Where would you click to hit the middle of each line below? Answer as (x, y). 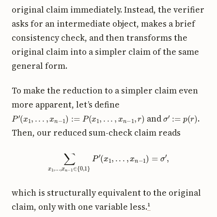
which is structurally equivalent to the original (106, 193)
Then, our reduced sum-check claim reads (96, 132)
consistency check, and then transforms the (100, 38)
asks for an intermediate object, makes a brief (103, 23)
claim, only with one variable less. (79, 207)
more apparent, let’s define (66, 104)
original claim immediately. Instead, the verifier (108, 9)
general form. (39, 66)
